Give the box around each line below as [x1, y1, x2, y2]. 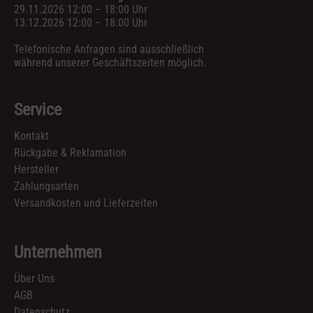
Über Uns [14, 272, 54, 285]
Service [14, 100, 61, 119]
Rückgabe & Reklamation [14, 146, 126, 159]
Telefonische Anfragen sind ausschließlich [14, 43, 204, 56]
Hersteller [14, 163, 59, 176]
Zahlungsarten [14, 180, 79, 193]
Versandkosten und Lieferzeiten [14, 196, 158, 210]
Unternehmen [14, 242, 102, 262]
